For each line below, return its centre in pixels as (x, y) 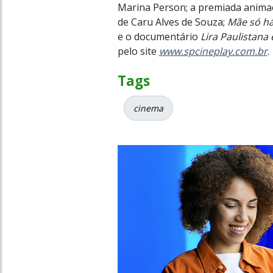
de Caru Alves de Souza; (172, 22)
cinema (148, 108)
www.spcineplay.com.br (213, 51)
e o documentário (158, 36)
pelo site (138, 51)
